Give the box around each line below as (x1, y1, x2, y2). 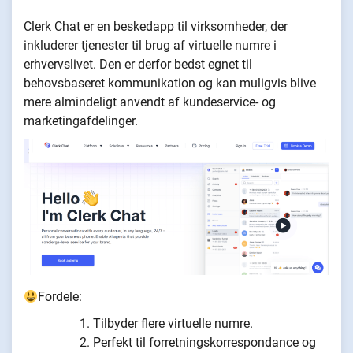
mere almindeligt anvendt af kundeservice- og (24, 95, 276, 110)
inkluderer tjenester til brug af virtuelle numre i (24, 38, 277, 54)
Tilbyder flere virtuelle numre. (93, 316, 253, 332)
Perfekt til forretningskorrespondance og (93, 335, 316, 351)
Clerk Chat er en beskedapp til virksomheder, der (24, 19, 288, 35)
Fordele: (38, 289, 83, 305)
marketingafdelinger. (24, 113, 141, 129)
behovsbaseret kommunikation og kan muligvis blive (24, 76, 316, 91)
